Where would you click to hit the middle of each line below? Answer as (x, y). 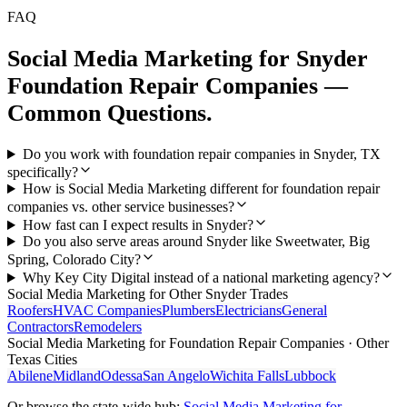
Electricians (248, 311)
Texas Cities (42, 360)
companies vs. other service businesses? (121, 207)
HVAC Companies (107, 311)
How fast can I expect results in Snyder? (138, 225)
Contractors (40, 327)
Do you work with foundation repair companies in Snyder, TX (201, 154)
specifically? (43, 173)
